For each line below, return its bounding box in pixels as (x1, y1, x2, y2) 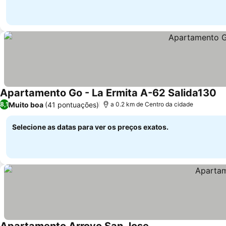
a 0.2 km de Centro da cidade (110, 100, 193, 108)
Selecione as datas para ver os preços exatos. (12, 123, 168, 131)
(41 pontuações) (45, 100, 99, 109)
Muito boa (9, 100, 43, 109)
